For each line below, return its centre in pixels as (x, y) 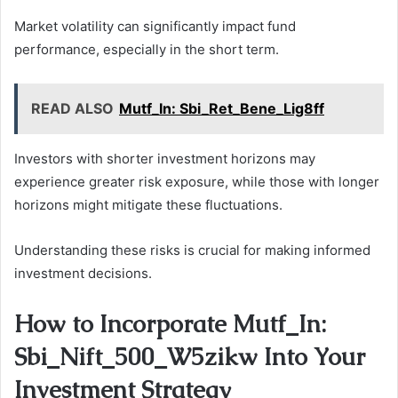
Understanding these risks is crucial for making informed (192, 251)
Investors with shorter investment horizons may (165, 159)
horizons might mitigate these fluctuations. (148, 205)
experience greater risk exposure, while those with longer (197, 182)
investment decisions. (83, 274)
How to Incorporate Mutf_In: (170, 324)
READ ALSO (72, 109)
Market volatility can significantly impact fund (155, 27)
